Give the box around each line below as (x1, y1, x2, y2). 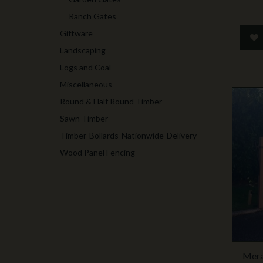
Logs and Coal (60, 62, 111, 72)
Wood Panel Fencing (60, 147, 135, 157)
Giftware (60, 28, 93, 38)
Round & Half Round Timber (60, 96, 162, 106)
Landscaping (60, 45, 106, 55)
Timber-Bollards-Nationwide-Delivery (60, 130, 197, 140)
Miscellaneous (60, 79, 112, 89)
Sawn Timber (60, 113, 108, 123)
